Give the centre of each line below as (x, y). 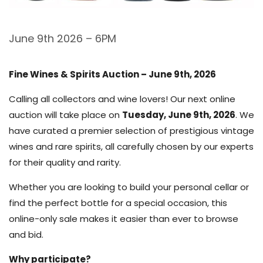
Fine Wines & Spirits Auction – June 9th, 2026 (112, 74)
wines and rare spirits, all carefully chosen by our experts (131, 146)
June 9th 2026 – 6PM (63, 38)
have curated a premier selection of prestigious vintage (131, 130)
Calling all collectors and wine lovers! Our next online (122, 99)
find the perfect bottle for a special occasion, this (118, 203)
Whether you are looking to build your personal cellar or (129, 187)
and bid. (26, 234)
